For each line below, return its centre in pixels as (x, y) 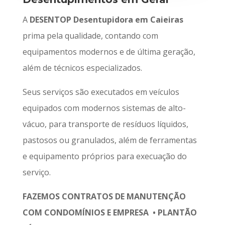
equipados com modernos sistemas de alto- (104, 108)
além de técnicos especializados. (82, 68)
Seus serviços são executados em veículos (101, 92)
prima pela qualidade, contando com (90, 36)
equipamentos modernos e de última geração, (109, 52)
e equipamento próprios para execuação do (104, 156)
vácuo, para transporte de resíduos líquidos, (105, 124)
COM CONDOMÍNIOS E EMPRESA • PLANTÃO (109, 213)
